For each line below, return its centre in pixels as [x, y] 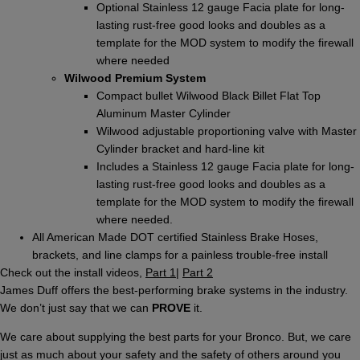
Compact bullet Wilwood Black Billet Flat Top [209, 95]
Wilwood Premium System [135, 78]
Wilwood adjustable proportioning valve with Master [227, 131]
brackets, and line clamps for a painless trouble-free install [180, 254]
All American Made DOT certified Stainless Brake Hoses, [175, 237]
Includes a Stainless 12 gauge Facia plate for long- [225, 166]
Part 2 [198, 272]
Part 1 [161, 272]
